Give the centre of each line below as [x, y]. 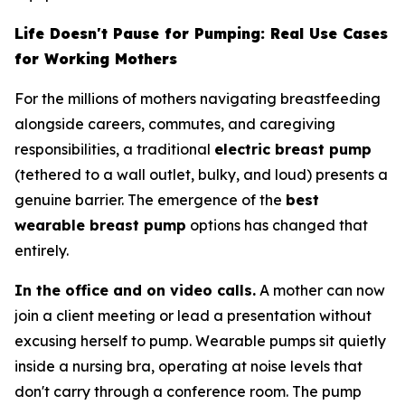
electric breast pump [293, 149]
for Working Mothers [96, 59]
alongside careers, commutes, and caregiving [175, 124]
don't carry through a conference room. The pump [188, 391]
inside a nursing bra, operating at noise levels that [188, 366]
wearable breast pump [100, 225]
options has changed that [277, 225]
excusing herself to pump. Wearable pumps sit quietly [200, 341]
